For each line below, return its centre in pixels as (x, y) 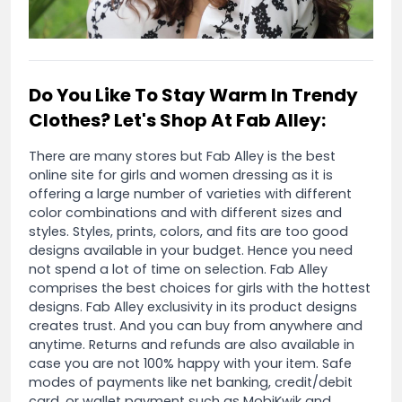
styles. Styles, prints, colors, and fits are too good (188, 231)
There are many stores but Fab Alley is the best (182, 156)
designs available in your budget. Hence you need (191, 250)
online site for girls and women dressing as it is (181, 175)
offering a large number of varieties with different (190, 193)
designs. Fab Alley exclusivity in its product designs (193, 306)
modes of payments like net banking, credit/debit (191, 382)
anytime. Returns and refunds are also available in (192, 344)
